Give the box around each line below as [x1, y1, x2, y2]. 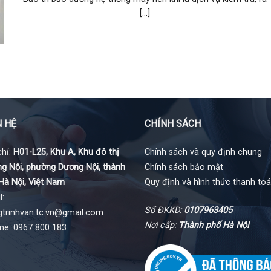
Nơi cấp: [145, 220, 178, 230]
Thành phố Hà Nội [178, 220, 249, 230]
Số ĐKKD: [145, 204, 184, 215]
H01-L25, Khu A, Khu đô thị [13, 146, 119, 157]
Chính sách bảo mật [145, 162, 223, 172]
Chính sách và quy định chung [145, 146, 262, 157]
